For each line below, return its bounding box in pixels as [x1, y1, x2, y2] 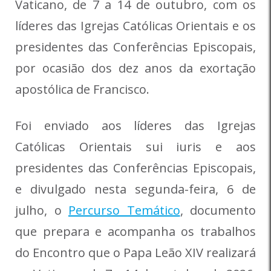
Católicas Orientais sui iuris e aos [15, 138, 256, 155]
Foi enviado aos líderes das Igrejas [15, 117, 256, 134]
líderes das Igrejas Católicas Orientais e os [15, 17, 256, 34]
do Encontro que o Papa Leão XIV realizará [15, 244, 256, 261]
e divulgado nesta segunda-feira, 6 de [15, 180, 256, 197]
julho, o [15, 201, 68, 218]
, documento [180, 201, 256, 218]
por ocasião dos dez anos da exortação [15, 59, 256, 76]
